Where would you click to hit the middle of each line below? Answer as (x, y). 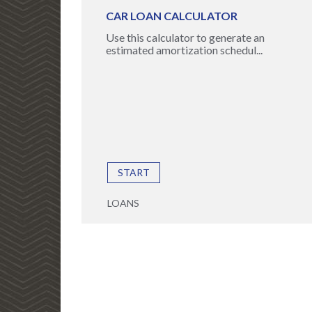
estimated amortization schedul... (184, 50)
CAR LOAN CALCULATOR (172, 16)
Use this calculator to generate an (185, 37)
